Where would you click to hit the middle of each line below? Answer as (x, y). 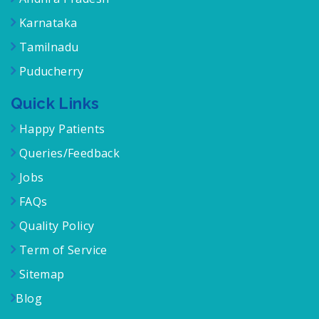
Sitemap (40, 274)
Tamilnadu (47, 47)
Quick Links (55, 103)
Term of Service (62, 250)
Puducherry (50, 71)
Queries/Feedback (69, 153)
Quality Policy (55, 225)
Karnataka (47, 22)
